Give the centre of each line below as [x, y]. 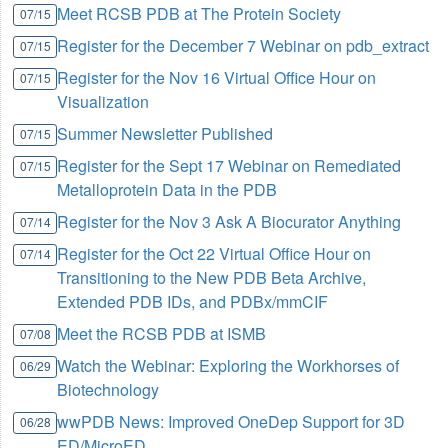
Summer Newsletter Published [165, 134]
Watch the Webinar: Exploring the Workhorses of [228, 366]
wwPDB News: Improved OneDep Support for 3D [231, 422]
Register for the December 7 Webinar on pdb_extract [243, 46]
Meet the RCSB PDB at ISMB [162, 334]
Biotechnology [108, 390]
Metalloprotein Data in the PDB [167, 190]
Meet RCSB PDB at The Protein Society [199, 14]
